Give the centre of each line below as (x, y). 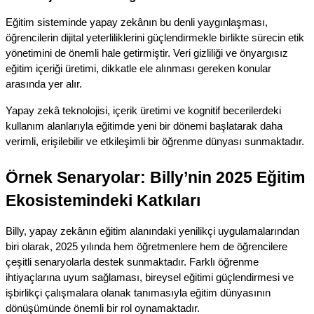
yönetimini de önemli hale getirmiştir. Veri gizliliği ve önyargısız (147, 53)
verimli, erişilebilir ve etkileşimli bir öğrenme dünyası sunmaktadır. (155, 141)
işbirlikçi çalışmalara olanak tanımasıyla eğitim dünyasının (138, 293)
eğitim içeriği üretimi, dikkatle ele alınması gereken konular (138, 68)
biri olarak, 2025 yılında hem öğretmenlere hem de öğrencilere (146, 246)
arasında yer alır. (44, 84)
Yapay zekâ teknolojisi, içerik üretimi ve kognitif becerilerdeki (143, 110)
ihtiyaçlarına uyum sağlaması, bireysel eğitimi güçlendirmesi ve (150, 277)
